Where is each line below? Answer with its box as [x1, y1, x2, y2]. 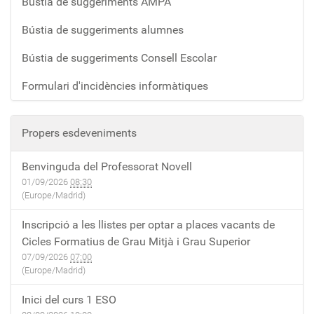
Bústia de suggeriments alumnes [22, 22, 184, 36]
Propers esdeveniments [22, 125, 137, 139]
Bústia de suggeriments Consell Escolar [22, 50, 217, 64]
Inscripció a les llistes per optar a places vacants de [22, 217, 275, 231]
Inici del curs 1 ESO [22, 292, 116, 306]
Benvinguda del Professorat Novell [22, 159, 192, 173]
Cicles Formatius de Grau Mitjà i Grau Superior [22, 234, 250, 248]
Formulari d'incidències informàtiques [22, 78, 208, 93]
